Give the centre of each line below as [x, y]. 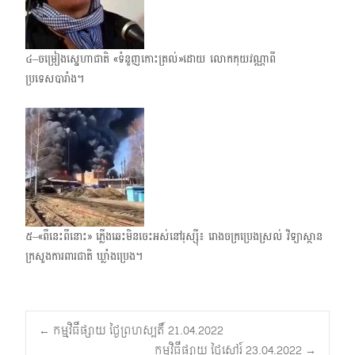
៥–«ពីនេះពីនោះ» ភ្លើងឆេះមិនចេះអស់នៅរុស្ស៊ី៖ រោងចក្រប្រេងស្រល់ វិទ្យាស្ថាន [174, 237]
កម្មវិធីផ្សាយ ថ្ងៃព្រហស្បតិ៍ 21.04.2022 [137, 331]
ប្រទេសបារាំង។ [55, 79]
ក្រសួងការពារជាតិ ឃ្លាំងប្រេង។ [84, 256]
